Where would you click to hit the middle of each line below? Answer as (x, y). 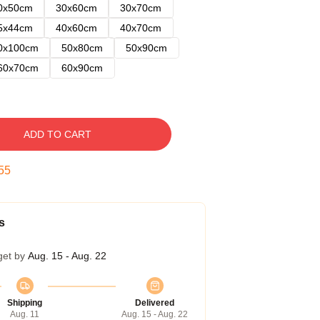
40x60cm (76, 28)
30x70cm (141, 8)
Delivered (155, 303)
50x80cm (82, 48)
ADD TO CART (57, 134)
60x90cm (82, 68)
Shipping (25, 303)
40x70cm (141, 28)
